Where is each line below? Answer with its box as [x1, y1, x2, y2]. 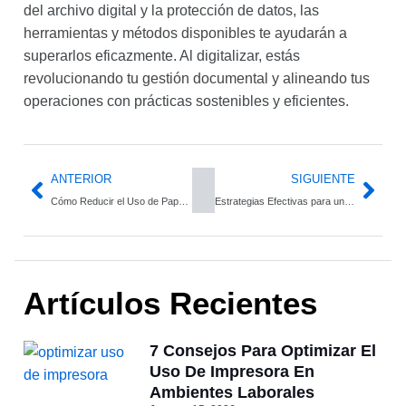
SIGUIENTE [291, 171, 355, 186]
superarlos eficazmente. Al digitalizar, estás [24, 48, 300, 64]
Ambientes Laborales [149, 382, 314, 401]
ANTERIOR [51, 171, 111, 186]
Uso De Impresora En [149, 362, 314, 381]
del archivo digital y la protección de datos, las [24, 3, 319, 19]
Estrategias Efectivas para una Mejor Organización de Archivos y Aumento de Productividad [343, 195, 354, 207]
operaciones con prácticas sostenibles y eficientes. [24, 93, 349, 110]
